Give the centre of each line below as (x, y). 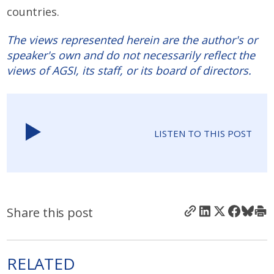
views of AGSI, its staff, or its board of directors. (129, 71)
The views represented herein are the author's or (132, 40)
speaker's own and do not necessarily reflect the (131, 55)
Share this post (50, 212)
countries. (33, 12)
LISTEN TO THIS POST (203, 133)
